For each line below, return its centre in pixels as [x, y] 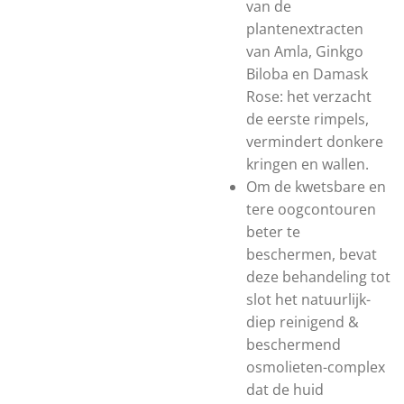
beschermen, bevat [312, 254]
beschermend [294, 344]
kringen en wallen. [308, 164]
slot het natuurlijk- [308, 299]
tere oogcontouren [311, 209]
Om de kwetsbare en [316, 187]
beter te [273, 232]
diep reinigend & [303, 322]
